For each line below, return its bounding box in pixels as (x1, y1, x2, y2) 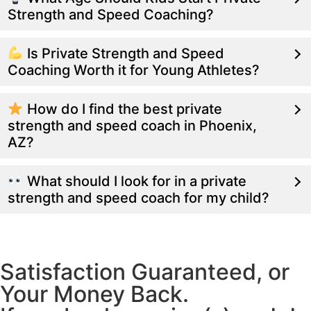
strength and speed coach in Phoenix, (8, 117, 257, 135)
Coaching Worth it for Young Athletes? (8, 62, 260, 79)
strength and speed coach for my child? (8, 190, 269, 207)
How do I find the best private (23, 101, 222, 118)
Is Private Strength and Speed (23, 45, 224, 62)
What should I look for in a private (23, 173, 246, 190)
